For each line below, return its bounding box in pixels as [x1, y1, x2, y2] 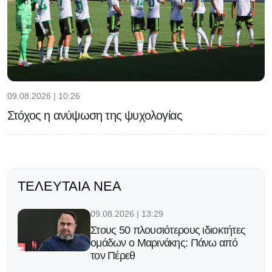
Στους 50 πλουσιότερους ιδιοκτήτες [90, 224, 246, 237]
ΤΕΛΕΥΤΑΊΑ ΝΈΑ [18, 178, 121, 194]
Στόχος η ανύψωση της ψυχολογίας [7, 109, 183, 123]
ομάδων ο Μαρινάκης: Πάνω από [90, 237, 237, 250]
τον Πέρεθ [90, 250, 135, 262]
